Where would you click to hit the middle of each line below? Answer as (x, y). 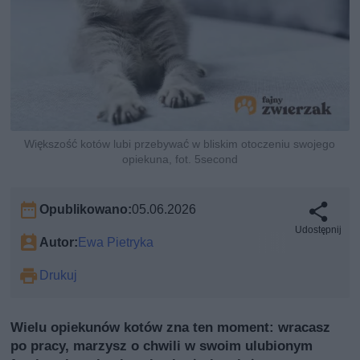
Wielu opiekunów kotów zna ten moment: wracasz (171, 327)
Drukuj (59, 275)
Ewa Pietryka (116, 242)
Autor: (59, 242)
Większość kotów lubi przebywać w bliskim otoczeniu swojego (180, 143)
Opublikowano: (86, 209)
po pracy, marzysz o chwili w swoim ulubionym (162, 345)
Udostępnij (318, 229)
